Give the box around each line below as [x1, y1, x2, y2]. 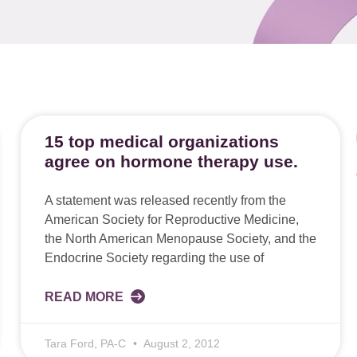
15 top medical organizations [44, 132, 279, 151]
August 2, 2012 [140, 337, 220, 350]
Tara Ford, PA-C [44, 337, 129, 350]
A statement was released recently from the [44, 194, 286, 207]
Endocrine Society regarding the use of [44, 251, 264, 265]
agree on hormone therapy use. [44, 152, 298, 171]
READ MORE [44, 290, 127, 304]
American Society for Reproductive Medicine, [44, 213, 299, 226]
